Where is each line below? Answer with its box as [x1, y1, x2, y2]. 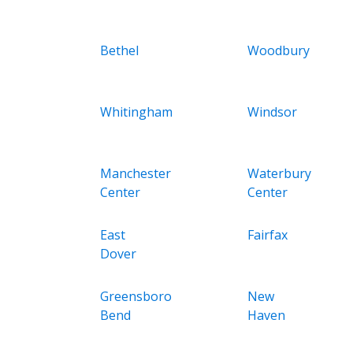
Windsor [247, 102, 297, 121]
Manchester [100, 164, 171, 182]
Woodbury [247, 41, 310, 59]
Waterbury [247, 164, 311, 182]
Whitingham [100, 102, 173, 121]
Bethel [100, 41, 139, 59]
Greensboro [100, 287, 172, 305]
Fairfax [247, 225, 288, 243]
